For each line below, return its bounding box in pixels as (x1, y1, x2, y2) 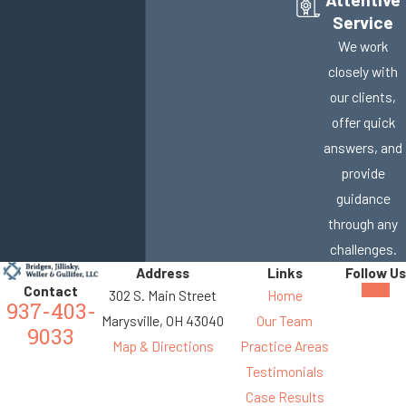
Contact (24, 281, 78, 299)
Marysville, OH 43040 (101, 312, 224, 330)
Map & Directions (111, 337, 214, 355)
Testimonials (246, 362, 324, 381)
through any (328, 215, 398, 233)
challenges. (329, 240, 397, 258)
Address (136, 264, 189, 282)
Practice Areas (240, 337, 329, 355)
